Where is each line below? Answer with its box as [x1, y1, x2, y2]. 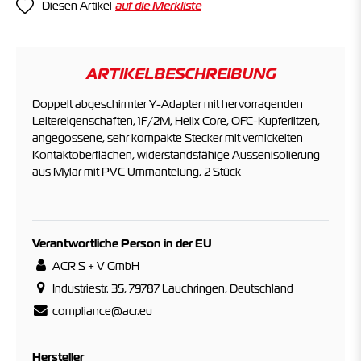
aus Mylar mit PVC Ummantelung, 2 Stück [32, 164, 241, 179]
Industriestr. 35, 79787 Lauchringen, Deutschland [49, 280, 293, 296]
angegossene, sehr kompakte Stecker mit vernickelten [32, 130, 303, 145]
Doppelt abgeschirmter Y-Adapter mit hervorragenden [32, 96, 303, 111]
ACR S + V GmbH [49, 258, 139, 273]
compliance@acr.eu [49, 303, 152, 318]
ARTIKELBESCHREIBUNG [85, 64, 276, 83]
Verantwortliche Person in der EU [32, 235, 212, 251]
